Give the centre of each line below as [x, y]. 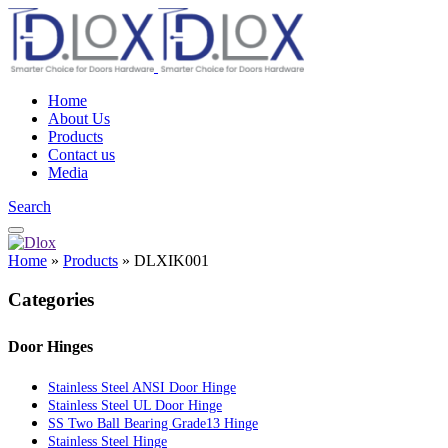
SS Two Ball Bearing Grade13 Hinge [153, 423]
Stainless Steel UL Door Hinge [135, 405]
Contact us [81, 154]
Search [29, 206]
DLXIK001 [171, 260]
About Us [79, 118]
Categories [51, 299]
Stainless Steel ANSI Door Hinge [142, 387]
